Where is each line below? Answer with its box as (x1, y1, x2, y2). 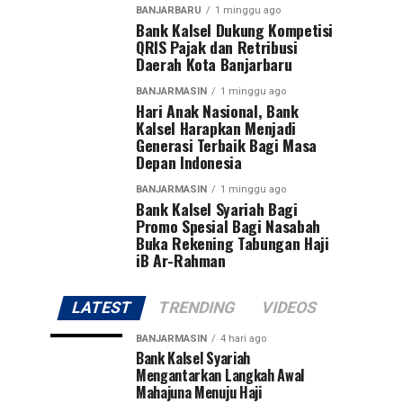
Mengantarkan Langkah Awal (136, 363, 304, 386)
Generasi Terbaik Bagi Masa (136, 132, 317, 157)
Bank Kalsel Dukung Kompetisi (136, 17, 334, 41)
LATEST (69, 298, 134, 317)
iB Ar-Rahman (136, 247, 226, 272)
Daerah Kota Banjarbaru (136, 51, 292, 76)
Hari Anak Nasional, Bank (136, 98, 299, 122)
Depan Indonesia (136, 149, 242, 174)
